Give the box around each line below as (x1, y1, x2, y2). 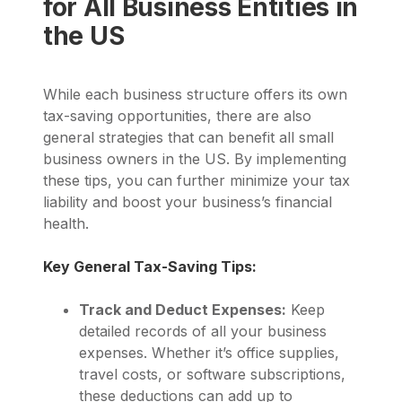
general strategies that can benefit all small (43, 127, 334, 146)
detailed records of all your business (79, 321, 327, 340)
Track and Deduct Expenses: (79, 300, 286, 319)
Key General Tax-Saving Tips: (43, 257, 257, 275)
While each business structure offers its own (43, 84, 347, 103)
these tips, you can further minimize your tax (43, 170, 350, 189)
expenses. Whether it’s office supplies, (79, 343, 339, 362)
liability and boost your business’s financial (43, 192, 332, 211)
